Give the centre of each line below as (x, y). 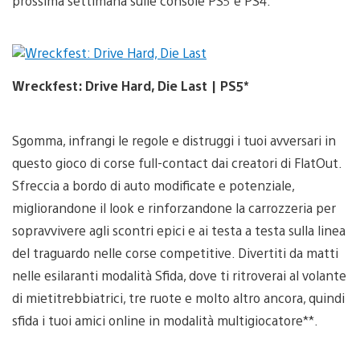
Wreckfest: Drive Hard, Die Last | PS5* (131, 85)
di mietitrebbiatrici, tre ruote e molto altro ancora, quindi (178, 297)
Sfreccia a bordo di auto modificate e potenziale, (153, 185)
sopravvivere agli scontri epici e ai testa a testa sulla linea (179, 230)
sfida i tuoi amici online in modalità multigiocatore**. (165, 320)
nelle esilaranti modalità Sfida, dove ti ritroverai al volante (179, 275)
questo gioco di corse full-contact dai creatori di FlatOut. (177, 162)
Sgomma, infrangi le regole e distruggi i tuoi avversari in (174, 140)
